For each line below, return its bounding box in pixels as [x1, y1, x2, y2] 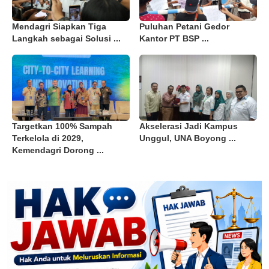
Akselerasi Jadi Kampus [139, 122, 238, 131]
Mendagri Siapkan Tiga [12, 22, 106, 31]
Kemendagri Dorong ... [12, 146, 104, 156]
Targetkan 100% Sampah [12, 122, 112, 131]
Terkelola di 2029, [12, 134, 83, 144]
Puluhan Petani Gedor [139, 22, 229, 31]
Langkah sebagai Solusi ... [12, 34, 121, 43]
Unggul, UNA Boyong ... [139, 134, 236, 144]
